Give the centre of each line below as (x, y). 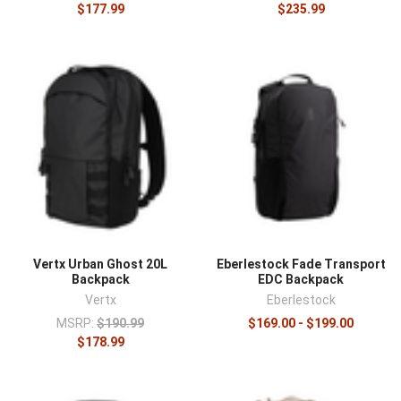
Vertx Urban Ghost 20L (100, 264)
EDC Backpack (301, 279)
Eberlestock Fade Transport (301, 264)
